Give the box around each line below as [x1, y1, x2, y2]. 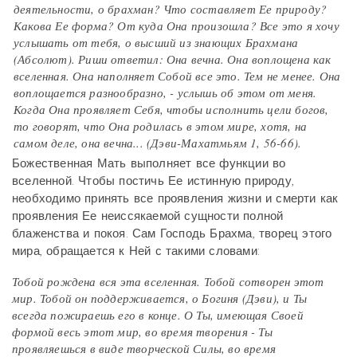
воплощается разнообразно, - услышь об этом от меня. [14, 84, 317, 100]
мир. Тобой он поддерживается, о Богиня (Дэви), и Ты [12, 290, 308, 306]
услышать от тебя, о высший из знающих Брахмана [14, 34, 299, 50]
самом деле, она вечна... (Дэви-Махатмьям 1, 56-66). [14, 135, 302, 151]
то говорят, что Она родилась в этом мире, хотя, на [14, 118, 307, 134]
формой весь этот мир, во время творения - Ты [12, 324, 273, 339]
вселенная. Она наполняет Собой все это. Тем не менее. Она [14, 68, 341, 84]
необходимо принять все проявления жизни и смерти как [12, 191, 339, 206]
